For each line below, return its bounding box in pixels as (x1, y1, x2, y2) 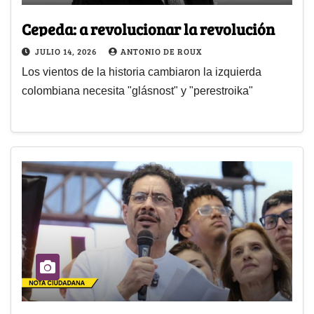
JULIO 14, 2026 (35, 45, 99, 57)
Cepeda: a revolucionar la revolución (22, 18, 275, 39)
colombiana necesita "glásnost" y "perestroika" (22, 84, 253, 97)
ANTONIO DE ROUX (121, 45, 202, 57)
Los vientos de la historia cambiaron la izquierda (22, 65, 261, 78)
